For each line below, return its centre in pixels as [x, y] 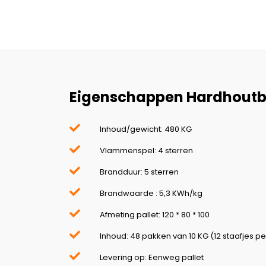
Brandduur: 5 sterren [139, 172]
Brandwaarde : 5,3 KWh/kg [151, 194]
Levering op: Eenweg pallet [152, 258]
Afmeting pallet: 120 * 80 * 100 [155, 215]
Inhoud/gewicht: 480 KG [146, 129]
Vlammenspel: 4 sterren [146, 151]
